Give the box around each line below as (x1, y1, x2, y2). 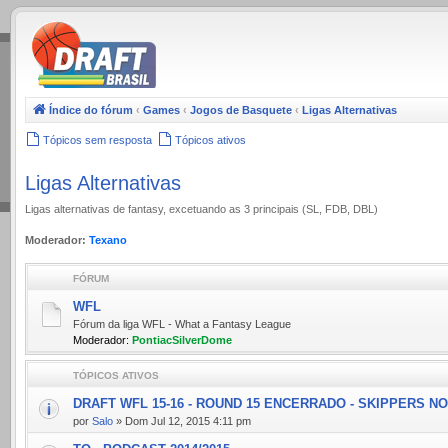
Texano (89, 233, 127, 246)
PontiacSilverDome (132, 334, 232, 346)
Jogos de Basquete (190, 104, 292, 116)
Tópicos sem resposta (43, 134, 152, 146)
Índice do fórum (49, 104, 133, 116)
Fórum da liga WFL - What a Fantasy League (73, 318, 291, 330)
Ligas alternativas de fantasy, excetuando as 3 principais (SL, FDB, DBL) (25, 203, 378, 215)
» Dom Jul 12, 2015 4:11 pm (113, 415, 251, 427)
